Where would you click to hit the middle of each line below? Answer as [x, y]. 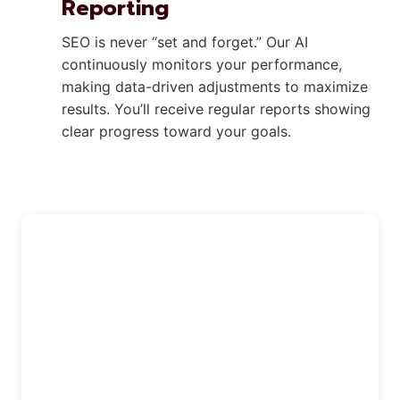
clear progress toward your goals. [176, 131]
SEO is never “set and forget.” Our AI [185, 42]
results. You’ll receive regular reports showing [216, 108]
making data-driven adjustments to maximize [215, 86]
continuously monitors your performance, [202, 64]
